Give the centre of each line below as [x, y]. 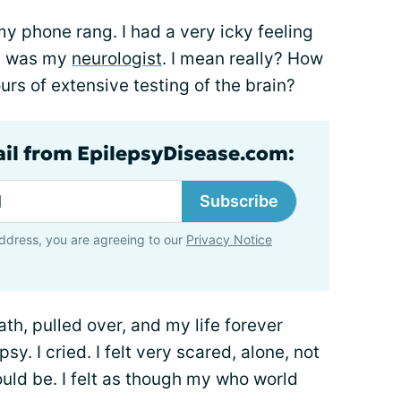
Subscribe [239, 201]
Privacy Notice [229, 240]
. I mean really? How [243, 59]
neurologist [117, 59]
